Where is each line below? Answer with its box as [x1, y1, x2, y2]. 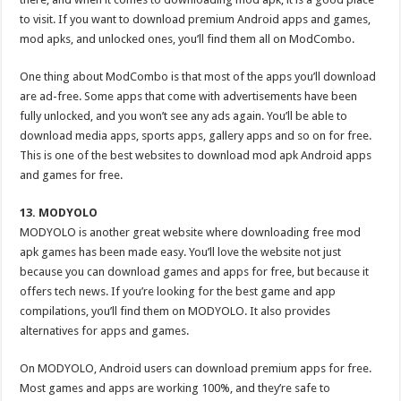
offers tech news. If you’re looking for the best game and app [20, 285, 337, 298]
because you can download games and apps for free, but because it [20, 265, 370, 278]
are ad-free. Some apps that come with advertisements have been [20, 90, 358, 103]
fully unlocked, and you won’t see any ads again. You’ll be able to [20, 109, 348, 123]
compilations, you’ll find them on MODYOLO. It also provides [20, 304, 331, 318]
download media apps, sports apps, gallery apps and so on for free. [20, 129, 372, 142]
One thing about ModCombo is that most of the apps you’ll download [20, 70, 377, 83]
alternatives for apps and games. [20, 324, 190, 337]
